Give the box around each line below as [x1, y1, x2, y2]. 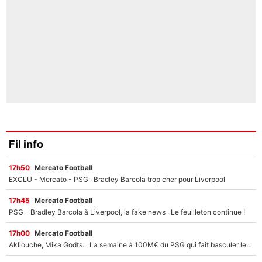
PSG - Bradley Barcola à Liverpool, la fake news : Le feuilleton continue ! [9, 207, 245, 216]
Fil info [9, 138, 43, 151]
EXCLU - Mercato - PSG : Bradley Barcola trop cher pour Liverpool [9, 174, 225, 184]
